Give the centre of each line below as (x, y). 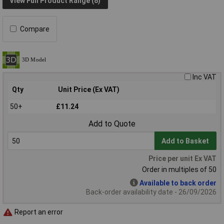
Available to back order (178, 183)
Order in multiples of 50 (179, 169)
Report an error (38, 212)
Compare (35, 29)
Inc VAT (204, 77)
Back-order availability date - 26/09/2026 (151, 192)
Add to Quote (112, 123)
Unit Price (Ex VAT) (89, 89)
